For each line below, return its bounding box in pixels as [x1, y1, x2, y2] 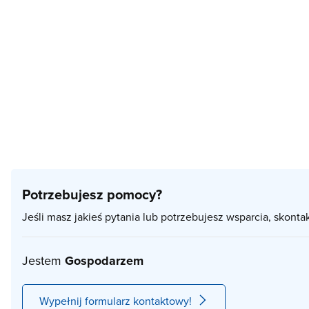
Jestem [22, 251, 65, 269]
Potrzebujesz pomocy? [22, 183, 162, 204]
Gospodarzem [65, 251, 143, 270]
